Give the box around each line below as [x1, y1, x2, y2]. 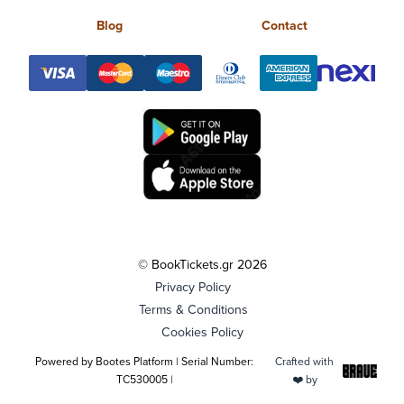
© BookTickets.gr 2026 [137, 255, 267, 273]
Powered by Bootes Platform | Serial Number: [35, 353, 254, 369]
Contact [262, 16, 308, 34]
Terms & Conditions [138, 300, 248, 318]
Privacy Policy [155, 278, 231, 296]
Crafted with [275, 353, 335, 369]
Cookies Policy [161, 323, 243, 341]
